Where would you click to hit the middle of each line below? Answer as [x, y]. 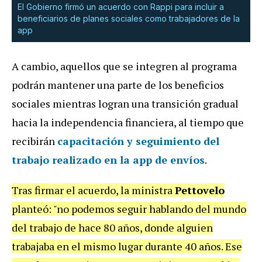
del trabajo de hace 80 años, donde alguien [112, 227]
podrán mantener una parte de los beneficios [118, 85]
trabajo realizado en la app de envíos [108, 159]
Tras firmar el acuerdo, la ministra [93, 190]
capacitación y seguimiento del [138, 141]
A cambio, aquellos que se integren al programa [124, 66]
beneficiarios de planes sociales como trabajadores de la [129, 18]
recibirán [35, 141]
